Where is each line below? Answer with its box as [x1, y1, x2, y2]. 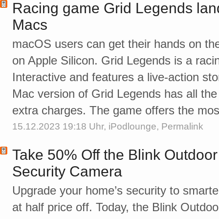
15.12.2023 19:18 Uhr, [12, 121, 109, 132]
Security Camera [12, 163, 122, 180]
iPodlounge [109, 121, 156, 132]
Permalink [161, 121, 203, 132]
